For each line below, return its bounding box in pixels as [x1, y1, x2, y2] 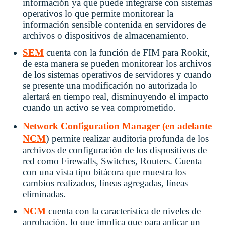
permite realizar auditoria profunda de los [49, 133, 209, 144]
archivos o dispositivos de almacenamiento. [23, 30, 189, 41]
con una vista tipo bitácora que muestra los [23, 167, 186, 178]
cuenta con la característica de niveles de [46, 206, 201, 217]
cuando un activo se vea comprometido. [23, 102, 176, 114]
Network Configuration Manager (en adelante [23, 121, 212, 132]
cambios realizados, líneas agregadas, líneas [23, 178, 188, 189]
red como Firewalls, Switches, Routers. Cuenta [23, 156, 202, 167]
